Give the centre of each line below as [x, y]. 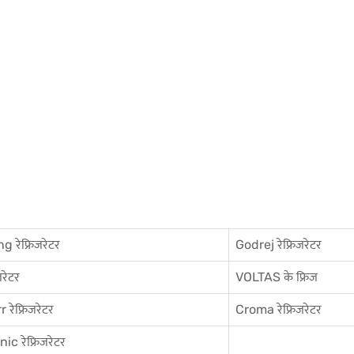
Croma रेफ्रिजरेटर [279, 309]
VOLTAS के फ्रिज [277, 277]
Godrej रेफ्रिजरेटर [279, 245]
